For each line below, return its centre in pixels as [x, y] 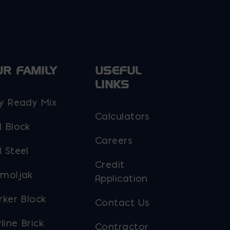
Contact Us [122, 202]
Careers [114, 140]
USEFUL [118, 70]
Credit [110, 164]
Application [121, 178]
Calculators [122, 116]
